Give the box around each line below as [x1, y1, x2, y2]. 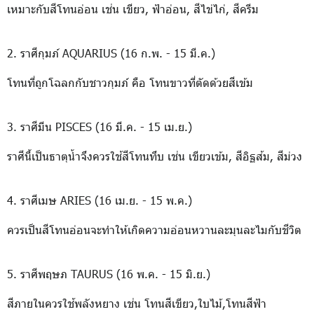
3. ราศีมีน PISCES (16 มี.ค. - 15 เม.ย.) [7, 119, 192, 134]
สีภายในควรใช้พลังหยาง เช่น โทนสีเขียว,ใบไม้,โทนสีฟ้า [7, 296, 266, 310]
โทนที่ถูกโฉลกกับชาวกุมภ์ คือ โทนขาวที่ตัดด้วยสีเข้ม [7, 75, 253, 90]
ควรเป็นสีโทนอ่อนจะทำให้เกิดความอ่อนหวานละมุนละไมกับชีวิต [7, 222, 301, 237]
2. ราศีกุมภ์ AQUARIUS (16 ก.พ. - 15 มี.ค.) [7, 46, 215, 60]
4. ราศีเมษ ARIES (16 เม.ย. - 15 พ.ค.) [7, 193, 192, 207]
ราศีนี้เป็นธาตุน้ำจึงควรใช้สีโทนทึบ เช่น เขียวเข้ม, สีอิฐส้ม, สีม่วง [7, 149, 302, 163]
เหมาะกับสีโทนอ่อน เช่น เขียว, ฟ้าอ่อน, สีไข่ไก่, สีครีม [7, 1, 259, 16]
